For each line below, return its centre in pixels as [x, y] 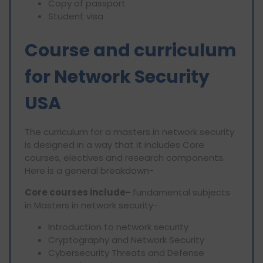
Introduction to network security [119, 227]
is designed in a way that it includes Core [114, 144]
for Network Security [117, 77]
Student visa [76, 16]
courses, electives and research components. [125, 157]
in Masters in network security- [91, 205]
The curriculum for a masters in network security [129, 131]
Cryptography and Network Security [126, 240]
